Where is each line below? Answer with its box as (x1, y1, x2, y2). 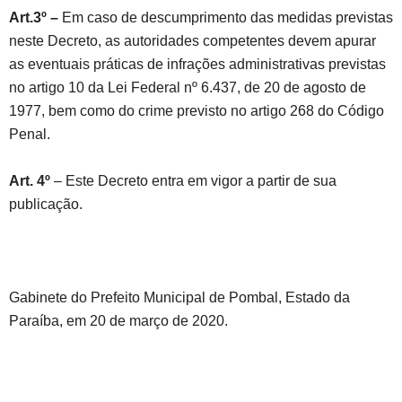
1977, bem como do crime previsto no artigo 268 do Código (9, 103, 384, 119)
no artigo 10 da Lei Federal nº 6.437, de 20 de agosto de (9, 80, 366, 96)
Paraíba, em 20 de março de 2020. (9, 313, 228, 329)
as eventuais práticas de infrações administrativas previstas (9, 57, 386, 73)
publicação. (9, 197, 83, 213)
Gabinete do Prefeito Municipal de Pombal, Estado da (9, 290, 350, 306)
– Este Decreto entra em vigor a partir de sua (50, 173, 336, 189)
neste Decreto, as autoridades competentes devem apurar (9, 33, 376, 49)
